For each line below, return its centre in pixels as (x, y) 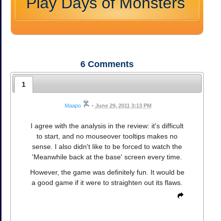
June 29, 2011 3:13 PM (123, 106)
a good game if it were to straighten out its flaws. (107, 183)
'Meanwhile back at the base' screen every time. (107, 157)
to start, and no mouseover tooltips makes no (107, 136)
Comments (110, 64)
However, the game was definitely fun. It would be (107, 172)
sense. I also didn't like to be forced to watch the (107, 147)
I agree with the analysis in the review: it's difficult (107, 126)
